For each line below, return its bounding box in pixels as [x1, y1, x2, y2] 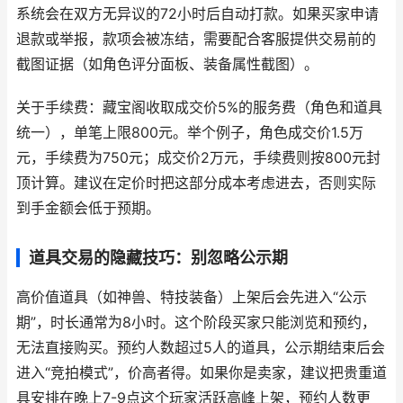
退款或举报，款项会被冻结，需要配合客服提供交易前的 [16, 31, 376, 48]
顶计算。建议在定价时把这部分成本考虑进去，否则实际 [16, 175, 376, 192]
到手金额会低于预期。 [16, 200, 160, 217]
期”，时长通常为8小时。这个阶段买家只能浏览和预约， [16, 314, 376, 331]
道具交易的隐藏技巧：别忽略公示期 [29, 248, 288, 267]
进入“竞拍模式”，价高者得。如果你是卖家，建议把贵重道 [16, 364, 387, 381]
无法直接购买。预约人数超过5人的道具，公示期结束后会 [16, 339, 385, 356]
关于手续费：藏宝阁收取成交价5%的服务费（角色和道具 [16, 99, 382, 116]
